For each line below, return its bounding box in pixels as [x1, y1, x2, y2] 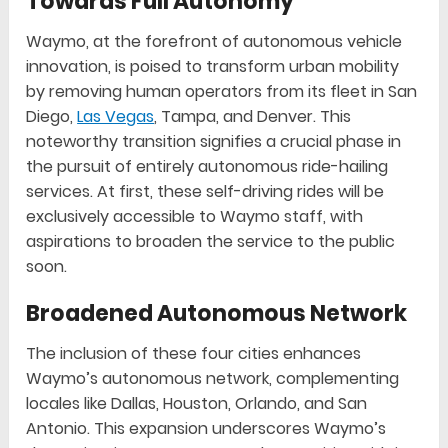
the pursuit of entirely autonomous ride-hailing [26, 155, 389, 179]
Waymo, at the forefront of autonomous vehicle [26, 30, 403, 54]
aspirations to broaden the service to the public [26, 230, 396, 254]
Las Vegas [77, 105, 155, 129]
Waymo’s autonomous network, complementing [26, 367, 400, 391]
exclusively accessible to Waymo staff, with [26, 205, 364, 229]
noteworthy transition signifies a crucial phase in [26, 130, 402, 154]
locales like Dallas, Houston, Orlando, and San [26, 392, 368, 416]
